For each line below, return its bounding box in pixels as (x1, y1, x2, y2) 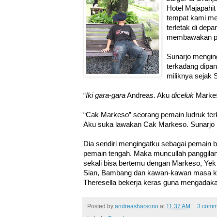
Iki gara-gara (86, 91, 125, 99)
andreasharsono (115, 203, 158, 210)
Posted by (87, 203, 115, 210)
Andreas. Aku (125, 91, 171, 99)
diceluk (171, 91, 194, 99)
